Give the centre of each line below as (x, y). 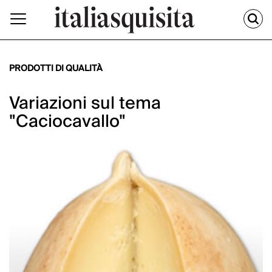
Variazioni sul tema (85, 104)
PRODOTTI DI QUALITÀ (56, 69)
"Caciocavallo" (67, 122)
